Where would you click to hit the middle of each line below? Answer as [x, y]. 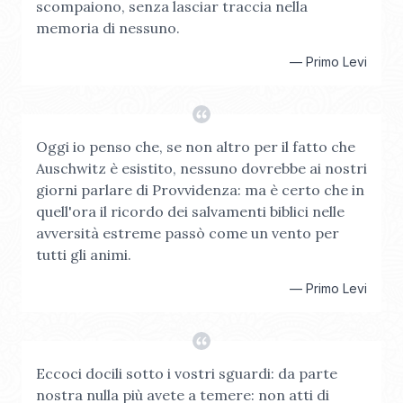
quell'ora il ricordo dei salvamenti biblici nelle [190, 211]
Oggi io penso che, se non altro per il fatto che [196, 147]
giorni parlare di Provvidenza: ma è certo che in [200, 190]
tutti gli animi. [84, 255]
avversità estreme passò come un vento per [188, 233]
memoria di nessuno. [108, 28]
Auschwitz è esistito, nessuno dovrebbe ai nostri [201, 168]
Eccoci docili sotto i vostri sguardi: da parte [187, 373]
